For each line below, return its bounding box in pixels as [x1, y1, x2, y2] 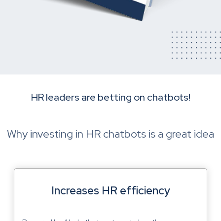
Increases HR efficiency [51, 184, 170, 198]
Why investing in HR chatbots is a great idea [7, 127, 214, 142]
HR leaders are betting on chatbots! [31, 91, 190, 104]
